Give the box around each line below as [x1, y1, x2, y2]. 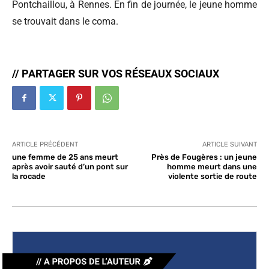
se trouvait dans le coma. [12, 16, 118, 28]
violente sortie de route [168, 172, 257, 181]
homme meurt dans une [166, 162, 257, 172]
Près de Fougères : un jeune [151, 153, 257, 162]
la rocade [12, 172, 46, 181]
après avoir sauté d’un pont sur [12, 162, 128, 172]
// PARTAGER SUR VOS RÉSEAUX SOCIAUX [12, 67, 219, 80]
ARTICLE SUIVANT [202, 141, 257, 149]
